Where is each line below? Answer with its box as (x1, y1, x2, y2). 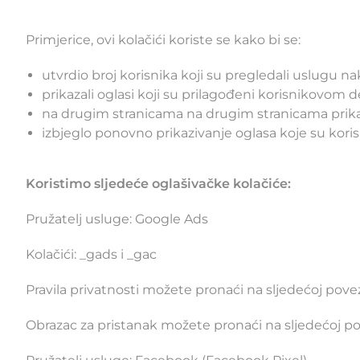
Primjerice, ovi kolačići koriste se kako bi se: (26, 32, 301, 48)
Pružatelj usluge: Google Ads (26, 211, 208, 227)
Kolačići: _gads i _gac (26, 247, 157, 263)
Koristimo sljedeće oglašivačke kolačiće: (26, 176, 291, 192)
